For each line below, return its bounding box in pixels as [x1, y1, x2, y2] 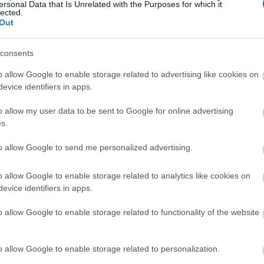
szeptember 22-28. [93, 123, 204, 140]
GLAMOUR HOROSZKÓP [103, 34, 196, 44]
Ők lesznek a [93, 57, 167, 74]
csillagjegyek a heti [93, 90, 202, 107]
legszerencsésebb [93, 74, 197, 91]
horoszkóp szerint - [93, 107, 207, 124]
